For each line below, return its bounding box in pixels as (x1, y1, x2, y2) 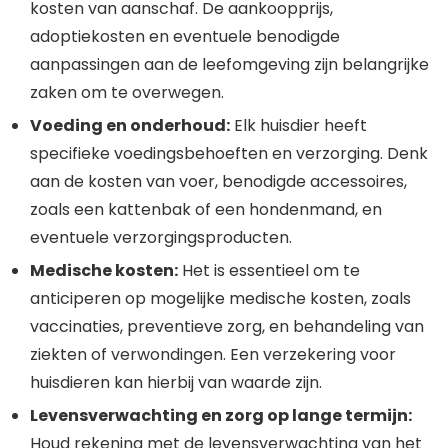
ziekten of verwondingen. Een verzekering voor (30, 343, 396, 367)
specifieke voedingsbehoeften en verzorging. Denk (30, 142, 428, 166)
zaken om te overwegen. (30, 81, 224, 105)
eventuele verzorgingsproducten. (30, 226, 292, 250)
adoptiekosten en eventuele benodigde (30, 25, 340, 49)
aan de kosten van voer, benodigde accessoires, (30, 170, 407, 194)
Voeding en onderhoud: (30, 114, 230, 138)
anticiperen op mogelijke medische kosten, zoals (30, 287, 411, 311)
